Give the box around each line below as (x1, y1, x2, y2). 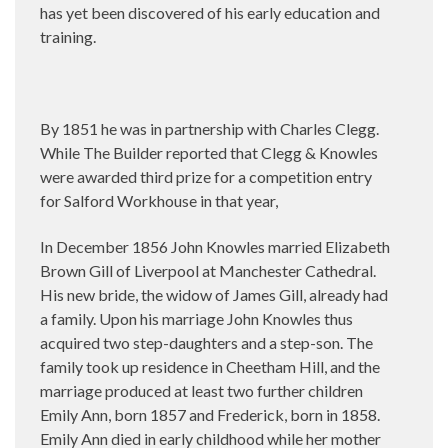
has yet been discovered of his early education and (40, 3, 380, 22)
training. (40, 27, 99, 46)
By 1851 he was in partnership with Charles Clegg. (40, 119, 379, 138)
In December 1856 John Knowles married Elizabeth (40, 237, 390, 256)
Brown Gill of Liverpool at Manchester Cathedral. (40, 261, 376, 280)
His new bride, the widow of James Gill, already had (40, 285, 388, 304)
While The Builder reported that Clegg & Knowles (40, 143, 378, 162)
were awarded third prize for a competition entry (40, 167, 372, 186)
